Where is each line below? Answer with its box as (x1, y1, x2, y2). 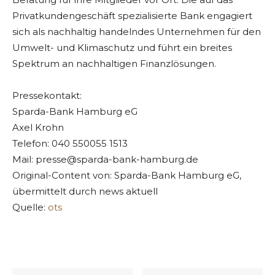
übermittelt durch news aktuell (12, 185, 158, 198)
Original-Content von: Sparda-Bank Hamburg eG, (12, 169, 241, 182)
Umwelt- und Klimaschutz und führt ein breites (12, 42, 232, 54)
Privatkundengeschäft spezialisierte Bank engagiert (12, 10, 252, 22)
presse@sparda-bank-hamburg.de (36, 153, 198, 166)
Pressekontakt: (12, 90, 82, 102)
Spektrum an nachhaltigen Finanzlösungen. (12, 58, 216, 70)
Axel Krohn (12, 122, 64, 134)
